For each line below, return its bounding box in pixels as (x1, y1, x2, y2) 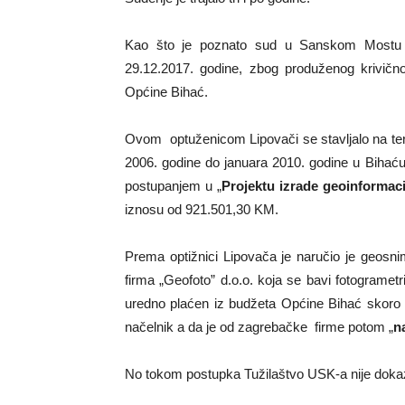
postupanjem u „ (125, 178, 221, 193)
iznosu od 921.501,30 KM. (125, 202, 278, 217)
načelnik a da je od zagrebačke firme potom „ (125, 319, 393, 334)
